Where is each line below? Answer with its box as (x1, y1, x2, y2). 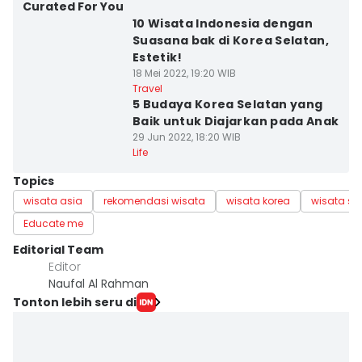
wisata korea (226, 194, 290, 208)
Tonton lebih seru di (13, 293, 137, 310)
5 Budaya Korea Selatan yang (132, 96, 323, 112)
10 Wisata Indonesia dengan (132, 15, 313, 32)
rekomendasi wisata (103, 194, 205, 208)
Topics (13, 173, 54, 189)
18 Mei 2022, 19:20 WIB (132, 66, 236, 80)
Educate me (23, 217, 83, 230)
